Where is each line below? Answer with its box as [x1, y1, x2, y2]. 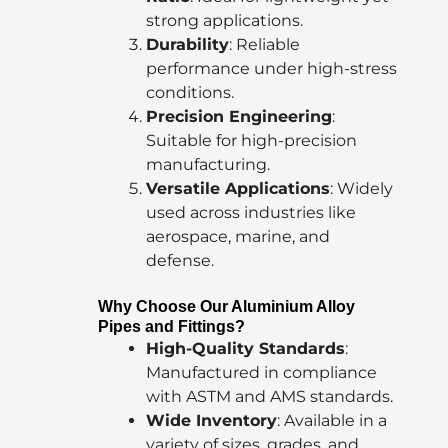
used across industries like [146, 203, 356, 223]
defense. [146, 251, 214, 271]
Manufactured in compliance [146, 363, 377, 383]
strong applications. [146, 11, 303, 31]
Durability [146, 35, 229, 55]
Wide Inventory [146, 411, 277, 431]
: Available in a [277, 411, 387, 431]
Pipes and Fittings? [98, 318, 245, 336]
